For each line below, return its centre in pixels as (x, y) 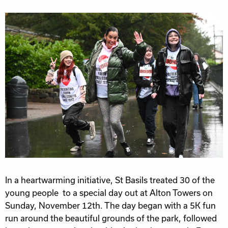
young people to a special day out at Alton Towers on (109, 193)
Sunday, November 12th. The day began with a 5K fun (110, 206)
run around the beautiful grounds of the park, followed (111, 219)
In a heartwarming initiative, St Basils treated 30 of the (110, 180)
